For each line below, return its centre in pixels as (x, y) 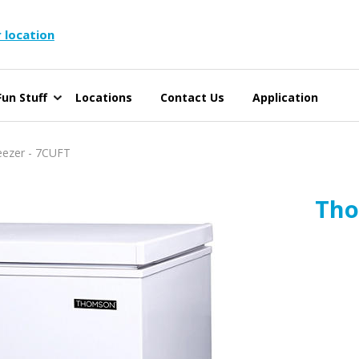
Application (285, 97)
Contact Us (192, 97)
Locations (104, 97)
